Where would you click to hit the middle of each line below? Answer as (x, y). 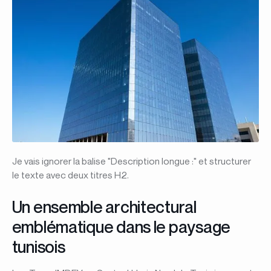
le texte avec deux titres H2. (70, 175)
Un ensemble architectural (104, 206)
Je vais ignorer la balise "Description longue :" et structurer (131, 162)
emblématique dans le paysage (121, 226)
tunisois (38, 246)
